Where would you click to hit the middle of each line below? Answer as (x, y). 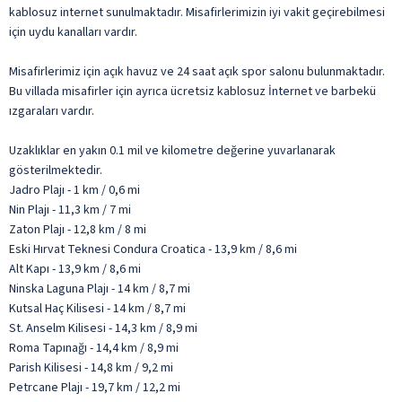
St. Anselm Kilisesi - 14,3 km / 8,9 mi (103, 328)
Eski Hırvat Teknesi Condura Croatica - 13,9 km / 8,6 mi (153, 249)
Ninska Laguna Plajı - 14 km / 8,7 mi (100, 288)
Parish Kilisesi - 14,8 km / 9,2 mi (91, 367)
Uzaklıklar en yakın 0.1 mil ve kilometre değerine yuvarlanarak (172, 150)
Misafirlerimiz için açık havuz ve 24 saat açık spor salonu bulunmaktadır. (197, 71)
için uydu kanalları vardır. (73, 32)
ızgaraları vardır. (52, 111)
